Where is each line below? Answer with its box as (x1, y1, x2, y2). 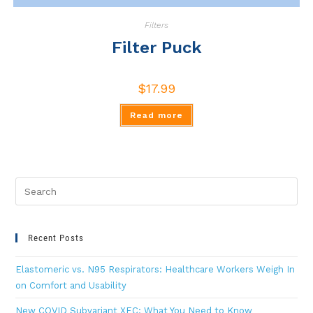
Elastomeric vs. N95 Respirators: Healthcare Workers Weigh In (15, 264, 296, 275)
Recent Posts (28, 233, 85, 244)
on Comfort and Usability (15, 280, 127, 291)
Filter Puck (111, 37, 202, 57)
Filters (145, 20, 168, 30)
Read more (130, 110, 183, 120)
